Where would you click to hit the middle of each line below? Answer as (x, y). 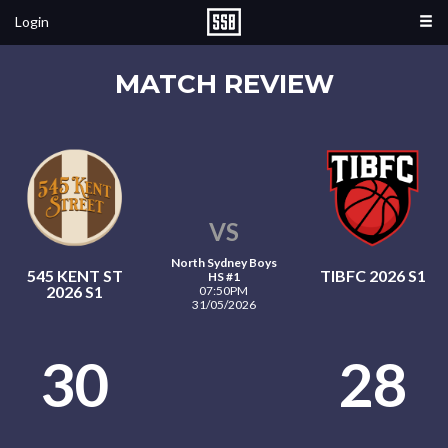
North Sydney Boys (223, 262)
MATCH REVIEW (224, 84)
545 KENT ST (74, 275)
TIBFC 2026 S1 (373, 275)
